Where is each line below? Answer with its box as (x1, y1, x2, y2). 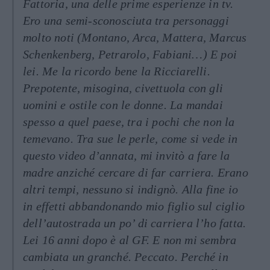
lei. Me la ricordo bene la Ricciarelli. (23, 64, 210, 78)
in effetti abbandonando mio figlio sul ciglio (23, 199, 245, 213)
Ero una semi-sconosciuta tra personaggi (23, 13, 229, 27)
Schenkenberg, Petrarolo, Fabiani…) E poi (23, 47, 237, 61)
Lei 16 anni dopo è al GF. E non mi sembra (23, 233, 237, 246)
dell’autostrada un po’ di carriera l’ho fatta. (23, 216, 246, 230)
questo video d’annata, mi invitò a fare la (23, 148, 230, 162)
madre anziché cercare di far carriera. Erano (23, 165, 248, 179)
